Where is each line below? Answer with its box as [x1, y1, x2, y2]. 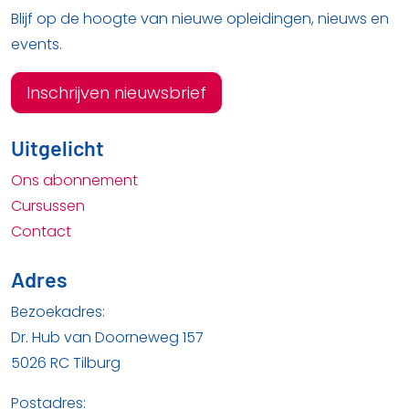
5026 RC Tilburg [11, 352, 121, 374]
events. [11, 34, 62, 56]
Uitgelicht [11, 135, 104, 162]
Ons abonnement [11, 170, 138, 192]
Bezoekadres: [11, 301, 105, 323]
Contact [11, 221, 71, 243]
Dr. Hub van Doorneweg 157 [11, 327, 204, 349]
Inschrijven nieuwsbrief [26, 81, 206, 105]
